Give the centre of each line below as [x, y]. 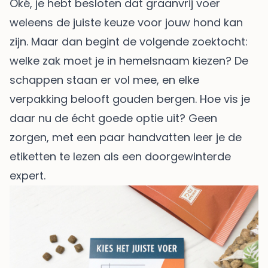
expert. [28, 175]
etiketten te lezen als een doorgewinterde [120, 156]
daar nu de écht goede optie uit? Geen [113, 118]
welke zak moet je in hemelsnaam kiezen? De [129, 60]
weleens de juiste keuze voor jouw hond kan [126, 22]
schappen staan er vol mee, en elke [104, 80]
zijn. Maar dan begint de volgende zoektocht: [129, 41]
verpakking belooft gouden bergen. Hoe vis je [130, 99]
